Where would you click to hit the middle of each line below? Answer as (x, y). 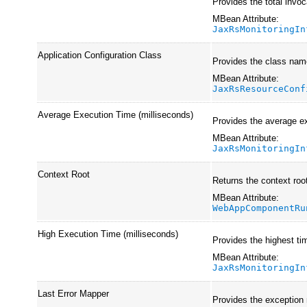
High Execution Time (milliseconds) (108, 234)
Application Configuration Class (100, 55)
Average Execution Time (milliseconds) (116, 114)
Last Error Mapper (74, 293)
